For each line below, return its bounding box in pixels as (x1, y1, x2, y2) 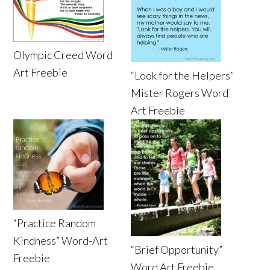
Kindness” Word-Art (13, 233, 108, 247)
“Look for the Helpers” (131, 68, 234, 82)
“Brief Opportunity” (131, 242, 223, 256)
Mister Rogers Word (131, 86, 229, 99)
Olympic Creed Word (13, 48, 113, 61)
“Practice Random (13, 216, 96, 230)
